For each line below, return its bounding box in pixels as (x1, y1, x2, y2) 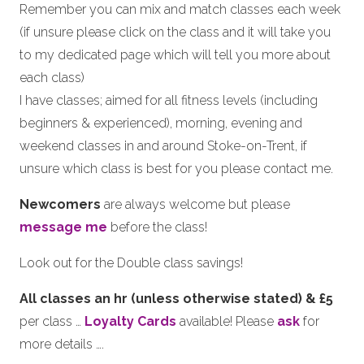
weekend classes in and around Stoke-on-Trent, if (19, 138, 307, 154)
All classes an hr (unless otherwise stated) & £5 (19, 291, 333, 306)
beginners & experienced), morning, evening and (19, 115, 302, 131)
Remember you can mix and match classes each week (19, 2, 340, 17)
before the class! (107, 219, 207, 235)
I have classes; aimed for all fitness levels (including (19, 93, 318, 108)
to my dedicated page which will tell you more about (19, 47, 331, 63)
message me (19, 219, 107, 235)
